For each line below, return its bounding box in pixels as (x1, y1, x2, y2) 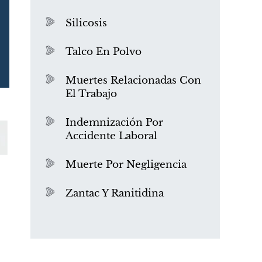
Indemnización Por (65, 116, 163, 129)
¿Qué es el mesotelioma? (58, 94, 192, 109)
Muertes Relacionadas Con (65, 74, 201, 87)
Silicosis (65, 17, 107, 29)
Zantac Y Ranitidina (65, 187, 164, 199)
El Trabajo (65, 88, 117, 100)
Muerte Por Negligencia (65, 158, 187, 171)
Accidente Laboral (65, 130, 157, 142)
